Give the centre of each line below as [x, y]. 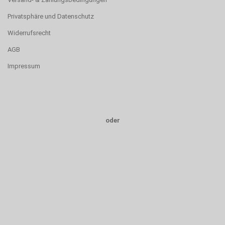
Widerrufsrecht [29, 33]
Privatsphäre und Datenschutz [51, 16]
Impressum [24, 66]
